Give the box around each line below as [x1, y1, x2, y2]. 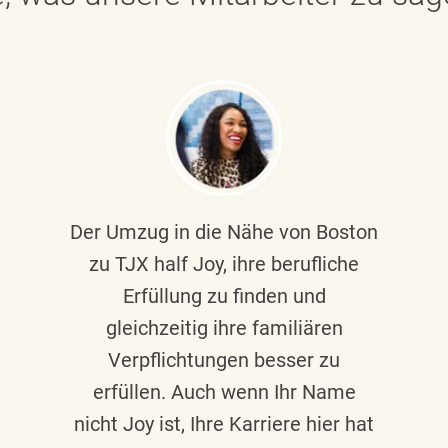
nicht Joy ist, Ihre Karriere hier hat [74, 411, 374, 436]
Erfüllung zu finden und [122, 283, 326, 308]
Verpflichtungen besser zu [108, 347, 340, 372]
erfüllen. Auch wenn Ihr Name [92, 379, 356, 404]
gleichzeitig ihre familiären [105, 315, 343, 340]
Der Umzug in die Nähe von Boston [70, 219, 378, 244]
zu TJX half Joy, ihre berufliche [89, 251, 359, 276]
